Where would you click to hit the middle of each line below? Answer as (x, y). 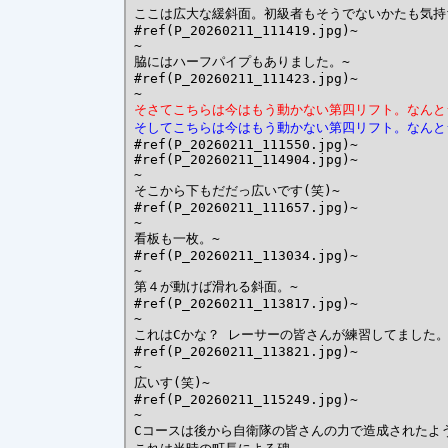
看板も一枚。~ (177, 238)
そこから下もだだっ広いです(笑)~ (237, 190)
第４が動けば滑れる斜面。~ (216, 286)
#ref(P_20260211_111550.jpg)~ (246, 144)
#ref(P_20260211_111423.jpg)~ (246, 78)
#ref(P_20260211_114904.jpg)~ (246, 159)
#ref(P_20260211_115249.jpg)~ (246, 399)
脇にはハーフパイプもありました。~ (242, 61)
